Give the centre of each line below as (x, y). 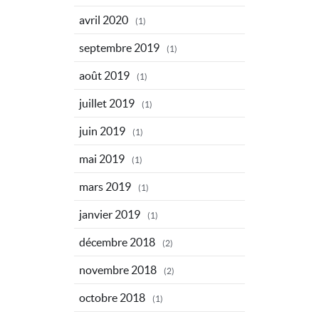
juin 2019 (102, 131)
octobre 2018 (112, 297)
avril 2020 (104, 20)
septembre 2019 (119, 47)
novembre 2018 (118, 270)
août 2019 (104, 75)
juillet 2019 (107, 103)
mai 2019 (102, 158)
